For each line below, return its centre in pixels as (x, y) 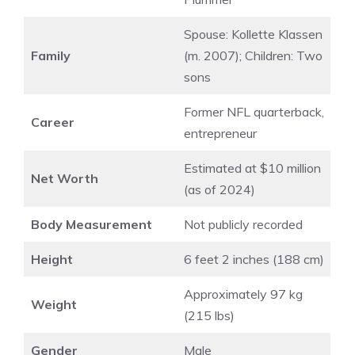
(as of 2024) (219, 189)
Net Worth (65, 178)
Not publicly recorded (243, 224)
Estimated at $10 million (252, 168)
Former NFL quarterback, (254, 111)
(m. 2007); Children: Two (253, 55)
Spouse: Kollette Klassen (253, 34)
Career (53, 122)
